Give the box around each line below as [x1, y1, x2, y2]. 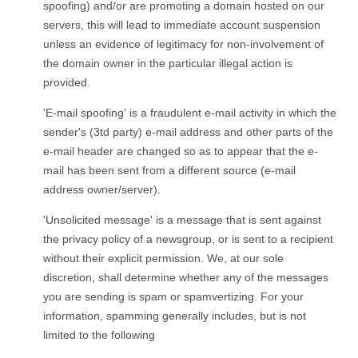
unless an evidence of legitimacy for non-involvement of [43, 37, 324, 50]
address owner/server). [43, 182, 161, 196]
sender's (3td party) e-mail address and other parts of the [43, 125, 333, 138]
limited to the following [43, 328, 155, 341]
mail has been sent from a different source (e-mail [43, 163, 296, 177]
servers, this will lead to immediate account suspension [43, 18, 320, 31]
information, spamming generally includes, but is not [43, 308, 306, 322]
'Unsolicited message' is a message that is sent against [43, 213, 321, 226]
